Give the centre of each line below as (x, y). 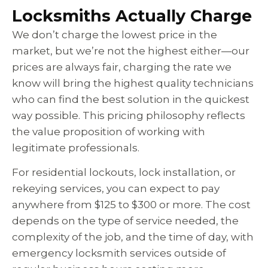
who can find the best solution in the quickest (131, 100)
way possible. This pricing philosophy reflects (129, 116)
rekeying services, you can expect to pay (116, 189)
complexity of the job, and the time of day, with (133, 237)
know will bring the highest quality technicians (133, 83)
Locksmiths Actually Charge (132, 16)
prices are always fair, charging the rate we (122, 67)
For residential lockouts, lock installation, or (124, 173)
